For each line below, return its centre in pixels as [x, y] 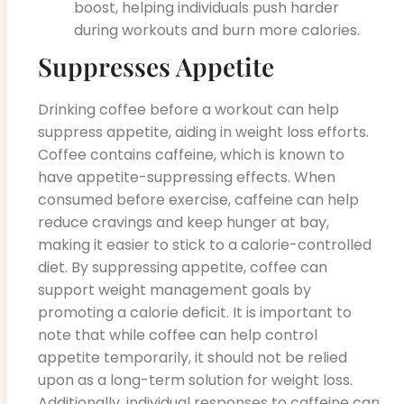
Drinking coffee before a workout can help [188, 109]
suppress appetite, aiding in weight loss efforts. [203, 132]
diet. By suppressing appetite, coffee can [183, 267]
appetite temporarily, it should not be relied [193, 357]
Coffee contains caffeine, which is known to [191, 154]
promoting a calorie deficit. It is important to [195, 312]
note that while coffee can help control [178, 335]
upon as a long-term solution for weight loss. [195, 380]
